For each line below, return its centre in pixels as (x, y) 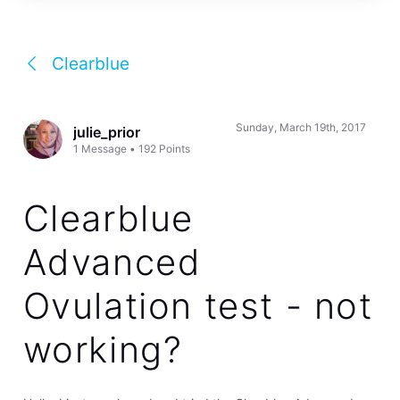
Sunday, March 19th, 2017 (300, 128)
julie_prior (107, 132)
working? (103, 349)
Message (104, 148)
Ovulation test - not (198, 305)
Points (175, 148)
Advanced (112, 262)
